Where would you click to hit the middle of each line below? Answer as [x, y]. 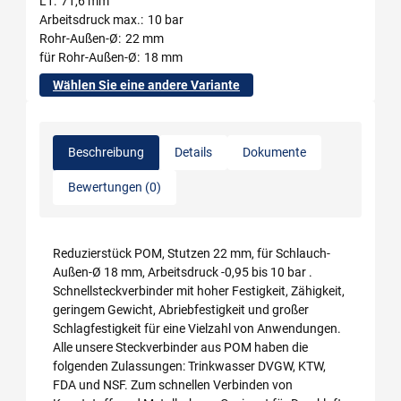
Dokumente [274, 152]
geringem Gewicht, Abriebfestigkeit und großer [181, 309]
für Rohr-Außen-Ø [88, 57]
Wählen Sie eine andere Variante [146, 85]
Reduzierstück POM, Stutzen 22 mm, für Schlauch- [192, 253]
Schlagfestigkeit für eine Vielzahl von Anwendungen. [197, 328]
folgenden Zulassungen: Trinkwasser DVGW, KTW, [189, 366]
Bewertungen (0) [115, 187]
